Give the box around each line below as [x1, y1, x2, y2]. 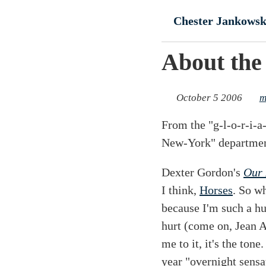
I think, [161, 183, 199, 197]
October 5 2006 [173, 91, 245, 103]
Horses [199, 183, 233, 197]
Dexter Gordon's [161, 165, 243, 179]
